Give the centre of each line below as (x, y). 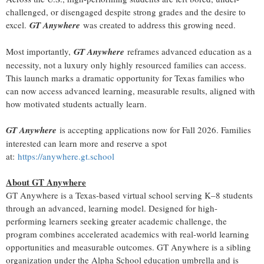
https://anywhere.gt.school (66, 156)
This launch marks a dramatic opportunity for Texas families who (125, 78)
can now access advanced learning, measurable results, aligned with (131, 91)
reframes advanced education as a (188, 52)
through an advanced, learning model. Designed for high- (112, 208)
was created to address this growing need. (158, 25)
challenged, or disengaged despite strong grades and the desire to (126, 12)
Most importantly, (40, 52)
